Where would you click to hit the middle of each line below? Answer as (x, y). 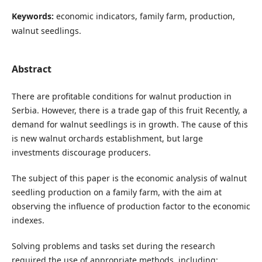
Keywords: (34, 16)
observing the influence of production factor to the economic (131, 206)
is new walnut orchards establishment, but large (107, 138)
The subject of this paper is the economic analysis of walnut (129, 178)
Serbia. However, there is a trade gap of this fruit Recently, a (129, 110)
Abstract (31, 69)
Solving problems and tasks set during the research (113, 246)
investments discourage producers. (81, 152)
